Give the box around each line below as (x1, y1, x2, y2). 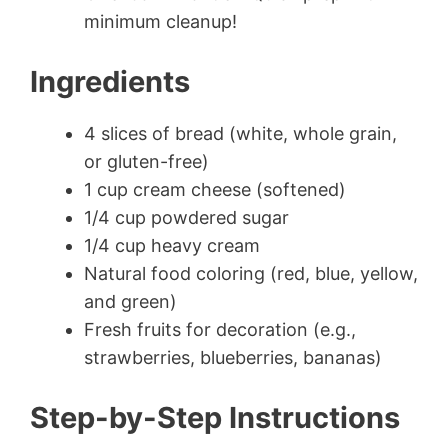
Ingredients (30, 64, 190, 100)
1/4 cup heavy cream (84, 235, 260, 257)
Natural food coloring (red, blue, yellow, (84, 263, 418, 285)
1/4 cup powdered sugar (84, 207, 289, 229)
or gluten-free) (84, 151, 209, 173)
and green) (84, 291, 177, 313)
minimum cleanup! (84, 11, 237, 33)
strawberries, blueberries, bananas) (84, 347, 382, 369)
